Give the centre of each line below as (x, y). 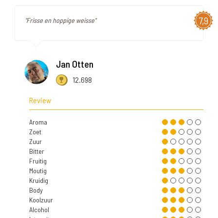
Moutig (38, 171)
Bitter (37, 151)
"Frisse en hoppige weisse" (60, 20)
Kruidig (39, 181)
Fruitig (38, 161)
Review (40, 100)
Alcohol (39, 210)
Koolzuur (41, 200)
